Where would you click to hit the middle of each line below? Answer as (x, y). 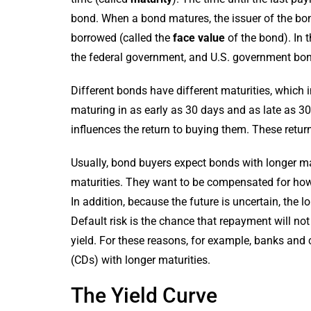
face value (199, 37)
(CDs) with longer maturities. (141, 260)
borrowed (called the (122, 37)
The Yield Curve (144, 295)
